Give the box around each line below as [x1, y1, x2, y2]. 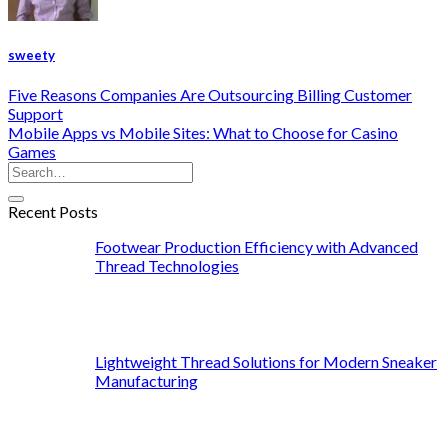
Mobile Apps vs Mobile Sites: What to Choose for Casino [8, 122, 398, 142]
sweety [8, 46, 55, 63]
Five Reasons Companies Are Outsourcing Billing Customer [8, 84, 412, 104]
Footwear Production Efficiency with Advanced [95, 236, 418, 256]
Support [8, 103, 63, 123]
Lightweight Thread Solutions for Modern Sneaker [95, 352, 437, 372]
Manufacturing [95, 371, 198, 391]
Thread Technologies [95, 255, 239, 275]
